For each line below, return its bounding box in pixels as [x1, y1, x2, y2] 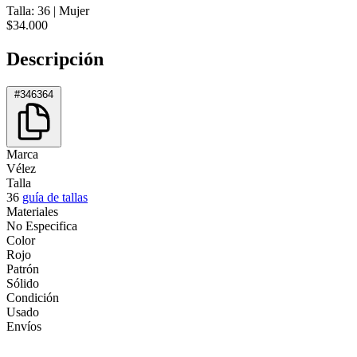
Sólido [6, 276, 39, 290]
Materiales [6, 204, 58, 218]
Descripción [6, 48, 104, 69]
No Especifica [6, 218, 77, 233]
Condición [6, 290, 59, 304]
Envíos [6, 319, 41, 333]
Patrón [6, 261, 39, 276]
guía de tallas [22, 190, 88, 204]
